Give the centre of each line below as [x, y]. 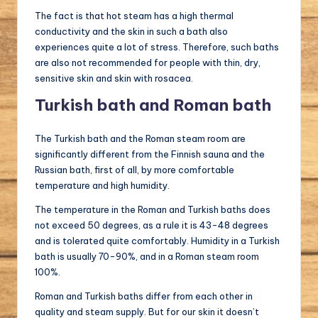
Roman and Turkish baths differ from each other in [144, 296]
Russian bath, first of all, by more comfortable [135, 169]
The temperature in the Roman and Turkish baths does [153, 209]
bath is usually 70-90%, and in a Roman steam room [147, 256]
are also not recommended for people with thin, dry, [148, 62]
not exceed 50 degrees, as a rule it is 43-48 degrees [152, 225]
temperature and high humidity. [102, 185]
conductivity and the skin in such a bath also [131, 31]
